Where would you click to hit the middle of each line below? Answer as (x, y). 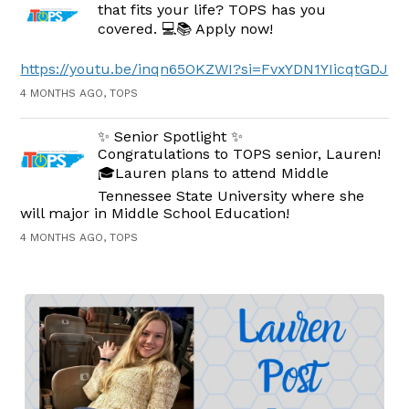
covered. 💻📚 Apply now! (186, 28)
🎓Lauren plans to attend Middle (214, 173)
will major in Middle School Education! (155, 213)
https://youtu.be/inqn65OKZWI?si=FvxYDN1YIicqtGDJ (204, 68)
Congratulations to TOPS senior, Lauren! (240, 153)
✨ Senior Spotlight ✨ (171, 136)
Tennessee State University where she (231, 195)
